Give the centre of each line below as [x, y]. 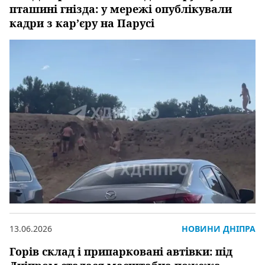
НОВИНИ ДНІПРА [219, 228]
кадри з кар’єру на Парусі [82, 23]
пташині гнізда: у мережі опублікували [121, 9]
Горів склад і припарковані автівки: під [121, 251]
